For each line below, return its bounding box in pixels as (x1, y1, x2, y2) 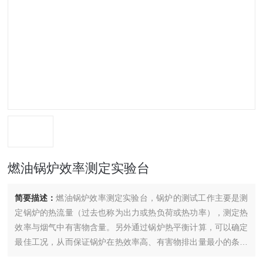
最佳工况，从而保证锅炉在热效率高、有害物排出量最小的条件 (15, 237, 248, 247)
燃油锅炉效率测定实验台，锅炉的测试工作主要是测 (56, 193, 248, 203)
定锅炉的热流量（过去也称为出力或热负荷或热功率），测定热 (15, 207, 248, 217)
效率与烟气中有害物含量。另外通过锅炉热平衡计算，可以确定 (15, 222, 248, 232)
